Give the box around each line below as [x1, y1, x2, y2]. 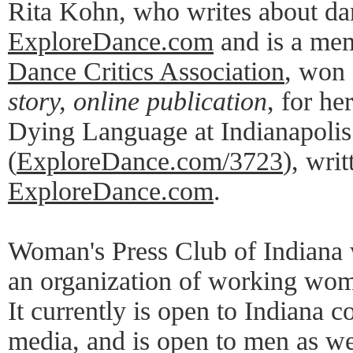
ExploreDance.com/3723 [17, 147, 283, 176]
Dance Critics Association [8, 57, 284, 86]
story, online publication [8, 87, 267, 116]
